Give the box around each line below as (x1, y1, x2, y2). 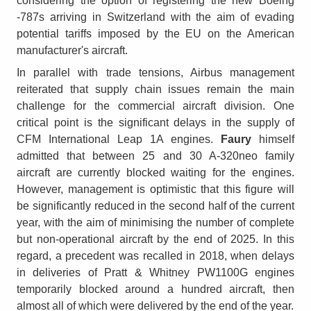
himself (251, 133, 294, 145)
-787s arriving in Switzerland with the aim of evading (17, 10, 294, 23)
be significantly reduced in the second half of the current (17, 199, 294, 212)
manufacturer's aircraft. (17, 44, 128, 56)
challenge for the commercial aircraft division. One (17, 99, 294, 112)
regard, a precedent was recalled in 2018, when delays (17, 249, 294, 262)
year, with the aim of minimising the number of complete (17, 216, 294, 228)
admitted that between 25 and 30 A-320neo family (17, 149, 294, 162)
